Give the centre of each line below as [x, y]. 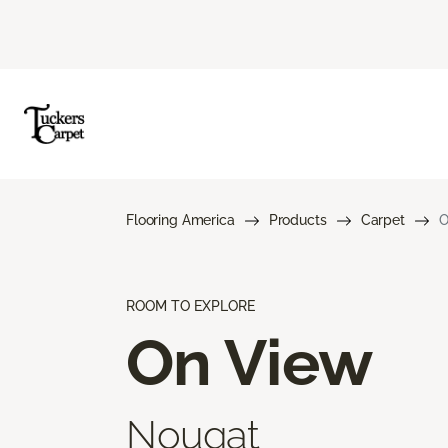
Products [297, 219]
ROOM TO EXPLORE [190, 305]
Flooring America [180, 219]
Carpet [382, 219]
